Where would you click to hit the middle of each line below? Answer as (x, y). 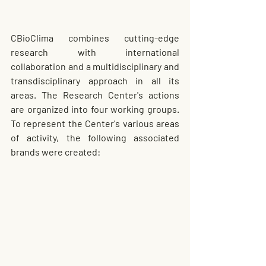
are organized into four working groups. (95, 109)
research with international (95, 52)
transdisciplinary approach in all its (95, 80)
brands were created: (56, 151)
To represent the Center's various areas (95, 123)
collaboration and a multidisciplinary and (95, 66)
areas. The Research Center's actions (95, 94)
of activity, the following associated (95, 137)
